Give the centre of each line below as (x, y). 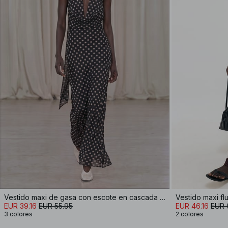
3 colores (18, 214)
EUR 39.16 (20, 206)
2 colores (190, 214)
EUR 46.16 (192, 206)
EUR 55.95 (56, 206)
